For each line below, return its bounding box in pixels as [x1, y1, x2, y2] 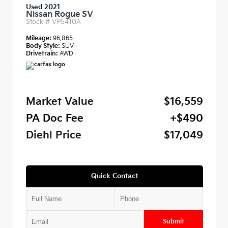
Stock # [26, 17, 52, 26]
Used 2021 [26, 3, 60, 11]
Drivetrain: [26, 49, 58, 58]
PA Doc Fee [26, 112, 83, 125]
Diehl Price [26, 129, 81, 141]
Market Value [26, 96, 94, 108]
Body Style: [26, 42, 60, 50]
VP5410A [52, 17, 81, 26]
